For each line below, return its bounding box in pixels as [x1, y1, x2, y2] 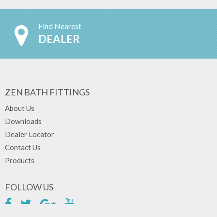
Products [5, 156, 34, 165]
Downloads [5, 117, 42, 125]
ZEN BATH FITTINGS [5, 87, 90, 97]
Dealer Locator [5, 130, 54, 139]
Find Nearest [38, 21, 81, 31]
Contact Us [5, 143, 41, 152]
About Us [5, 104, 34, 112]
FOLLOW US [5, 182, 53, 192]
